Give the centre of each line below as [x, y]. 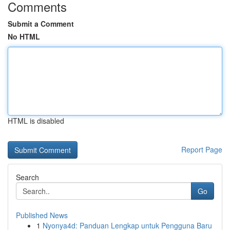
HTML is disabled [36, 121]
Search [27, 177]
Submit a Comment [41, 24]
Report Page [202, 149]
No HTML [24, 36]
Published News [42, 215]
